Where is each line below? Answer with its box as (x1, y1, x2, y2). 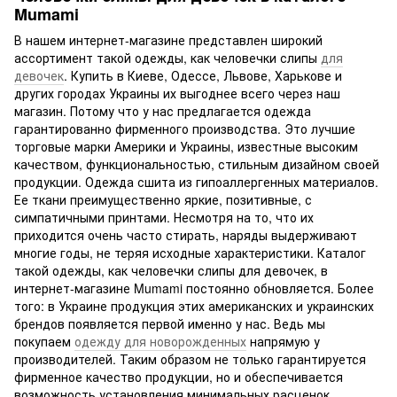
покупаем (14, 332, 74, 351)
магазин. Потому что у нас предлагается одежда (14, 102, 311, 121)
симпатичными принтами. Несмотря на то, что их (14, 208, 314, 227)
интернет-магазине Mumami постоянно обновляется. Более (14, 279, 374, 298)
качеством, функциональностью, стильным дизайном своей (14, 155, 379, 174)
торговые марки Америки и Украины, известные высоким (14, 137, 358, 156)
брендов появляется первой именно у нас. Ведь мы (14, 315, 325, 333)
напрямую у (246, 332, 320, 351)
